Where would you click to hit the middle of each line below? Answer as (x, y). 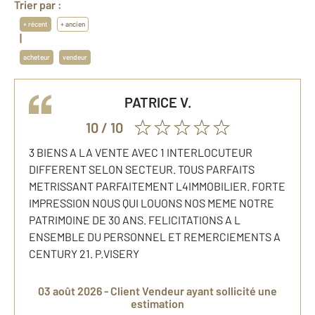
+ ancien (73, 24)
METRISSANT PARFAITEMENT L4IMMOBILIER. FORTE (157, 186)
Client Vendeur (147, 291)
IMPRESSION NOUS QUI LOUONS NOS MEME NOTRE (152, 203)
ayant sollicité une (231, 291)
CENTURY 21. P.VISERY (84, 254)
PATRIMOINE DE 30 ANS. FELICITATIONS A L (135, 220)
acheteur (37, 57)
